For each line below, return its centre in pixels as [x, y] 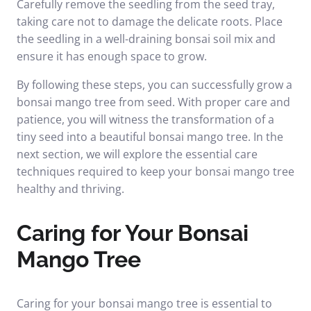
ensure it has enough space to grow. [112, 56]
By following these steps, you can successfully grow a [154, 85]
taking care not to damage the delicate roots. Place [150, 22]
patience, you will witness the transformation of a [145, 119]
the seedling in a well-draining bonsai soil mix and [146, 39]
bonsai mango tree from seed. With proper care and [153, 102]
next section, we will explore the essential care [137, 154]
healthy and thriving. [70, 189]
